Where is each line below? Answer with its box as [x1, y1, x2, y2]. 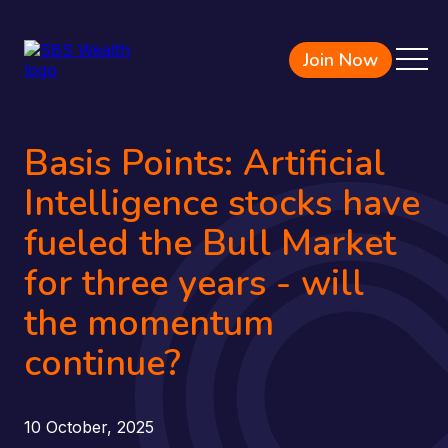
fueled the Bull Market [24, 219, 396, 268]
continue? [24, 339, 181, 388]
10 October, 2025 [24, 417, 154, 437]
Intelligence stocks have [24, 179, 420, 228]
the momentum [24, 299, 274, 348]
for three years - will [24, 259, 364, 308]
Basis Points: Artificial [24, 139, 385, 188]
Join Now [303, 48, 378, 72]
